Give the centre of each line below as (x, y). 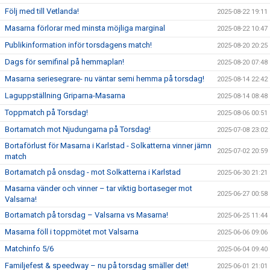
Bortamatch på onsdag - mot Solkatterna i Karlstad (93, 172)
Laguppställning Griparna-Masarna (65, 96)
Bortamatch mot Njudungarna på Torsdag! (78, 129)
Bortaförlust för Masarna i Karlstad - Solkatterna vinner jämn (108, 146)
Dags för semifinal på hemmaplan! (64, 62)
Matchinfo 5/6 (29, 249)
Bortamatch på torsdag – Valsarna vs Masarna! (86, 215)
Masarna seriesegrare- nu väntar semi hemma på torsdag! (105, 79)
